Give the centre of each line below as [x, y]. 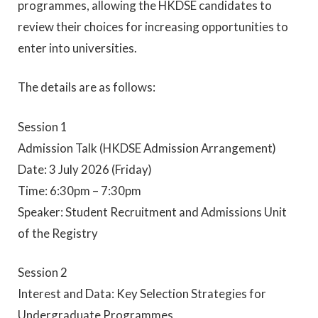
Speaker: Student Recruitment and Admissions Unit [152, 212]
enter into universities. [77, 48]
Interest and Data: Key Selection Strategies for [142, 293]
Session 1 [43, 126]
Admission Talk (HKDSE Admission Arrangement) [147, 148]
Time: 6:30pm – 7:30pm [79, 190]
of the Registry [58, 233]
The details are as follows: [87, 87]
